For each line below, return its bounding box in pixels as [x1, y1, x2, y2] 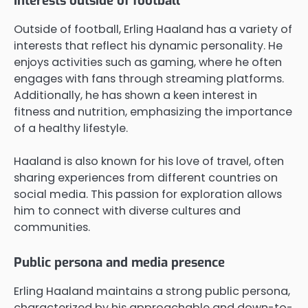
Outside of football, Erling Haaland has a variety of [14, 21, 292, 38]
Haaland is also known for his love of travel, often [14, 153, 284, 170]
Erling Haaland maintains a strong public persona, [14, 283, 290, 299]
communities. [14, 219, 90, 236]
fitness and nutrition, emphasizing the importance [14, 104, 292, 120]
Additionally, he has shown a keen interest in [14, 87, 257, 104]
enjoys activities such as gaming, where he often [14, 54, 282, 71]
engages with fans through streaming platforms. [14, 71, 284, 87]
